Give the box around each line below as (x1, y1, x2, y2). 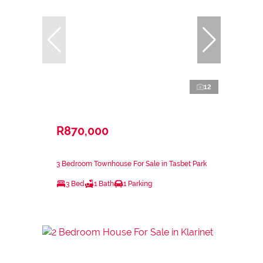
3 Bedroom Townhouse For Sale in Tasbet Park (56, 159, 207, 168)
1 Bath (94, 179, 114, 188)
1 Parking (123, 179, 152, 188)
